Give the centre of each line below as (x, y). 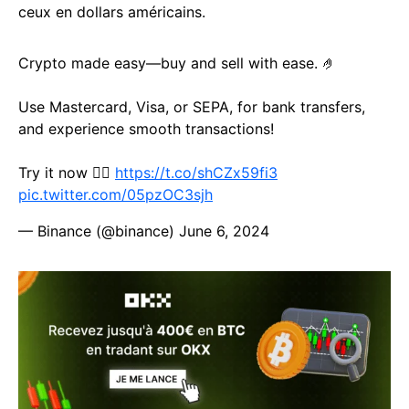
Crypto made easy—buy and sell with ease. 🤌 (178, 63)
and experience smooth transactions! (146, 129)
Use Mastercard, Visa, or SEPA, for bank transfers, (192, 107)
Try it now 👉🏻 (67, 173)
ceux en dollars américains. (112, 12)
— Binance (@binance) (99, 231)
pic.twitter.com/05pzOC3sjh (115, 195)
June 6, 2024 (224, 231)
